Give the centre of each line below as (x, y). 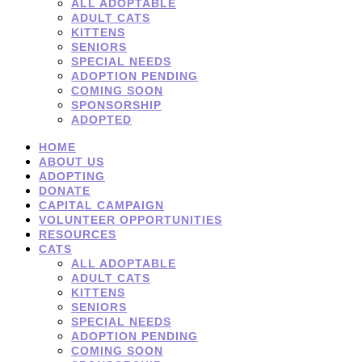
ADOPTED (101, 119)
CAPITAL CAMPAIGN (101, 205)
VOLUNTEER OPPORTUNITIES (130, 219)
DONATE (65, 190)
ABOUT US (72, 161)
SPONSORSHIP (116, 105)
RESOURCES (78, 234)
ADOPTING (72, 176)
